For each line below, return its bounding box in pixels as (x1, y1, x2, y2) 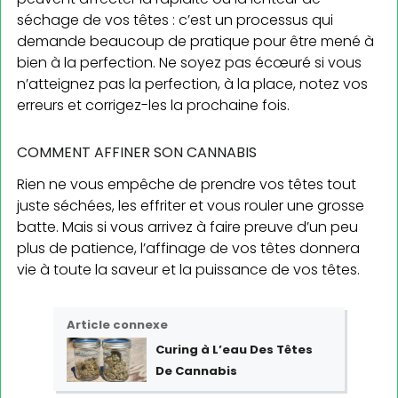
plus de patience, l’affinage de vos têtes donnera (17, 237, 360, 259)
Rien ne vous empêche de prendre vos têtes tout (17, 173, 356, 195)
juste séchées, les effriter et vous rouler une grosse (17, 195, 364, 216)
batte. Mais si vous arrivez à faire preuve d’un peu (17, 216, 358, 237)
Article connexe (67, 315, 168, 333)
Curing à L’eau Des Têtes (155, 340, 313, 358)
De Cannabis (155, 362, 237, 379)
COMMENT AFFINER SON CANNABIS (17, 141, 257, 163)
